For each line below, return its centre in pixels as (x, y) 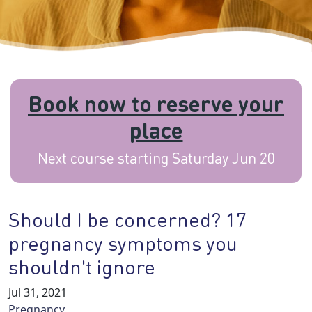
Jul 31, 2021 (38, 292)
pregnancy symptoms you (123, 243)
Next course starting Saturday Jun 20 (156, 158)
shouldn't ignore (82, 266)
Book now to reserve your (156, 103)
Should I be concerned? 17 (127, 219)
